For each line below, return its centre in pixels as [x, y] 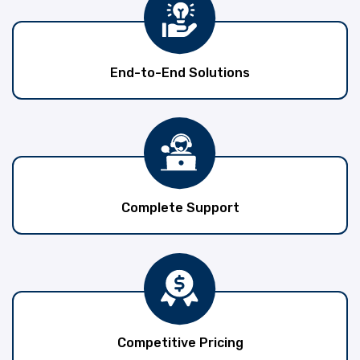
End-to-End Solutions [180, 72]
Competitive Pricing [180, 343]
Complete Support [180, 208]
